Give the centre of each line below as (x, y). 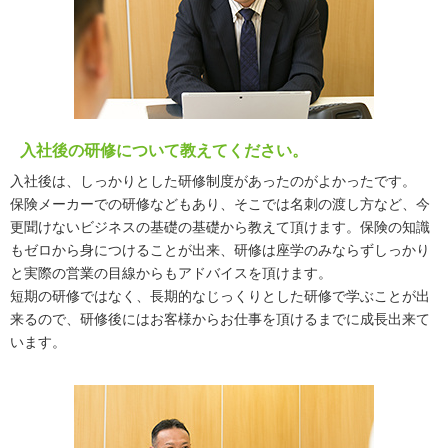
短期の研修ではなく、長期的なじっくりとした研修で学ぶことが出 (220, 296)
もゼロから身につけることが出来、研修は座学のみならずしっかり (220, 250)
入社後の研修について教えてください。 (164, 150)
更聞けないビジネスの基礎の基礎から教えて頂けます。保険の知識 (220, 227)
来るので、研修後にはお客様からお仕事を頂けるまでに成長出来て (220, 319)
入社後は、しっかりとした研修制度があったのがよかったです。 (213, 181)
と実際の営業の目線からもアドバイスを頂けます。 (171, 273)
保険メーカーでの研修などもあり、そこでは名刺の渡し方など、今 (220, 204)
